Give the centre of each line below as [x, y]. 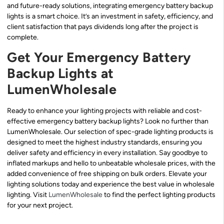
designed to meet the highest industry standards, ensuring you [104, 142]
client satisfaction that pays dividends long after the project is [103, 27]
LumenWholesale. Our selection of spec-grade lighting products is [110, 132]
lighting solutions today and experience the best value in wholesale [111, 184]
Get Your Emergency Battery [99, 57]
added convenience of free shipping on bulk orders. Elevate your [107, 174]
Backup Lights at [60, 73]
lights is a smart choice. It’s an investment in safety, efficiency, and [110, 16]
